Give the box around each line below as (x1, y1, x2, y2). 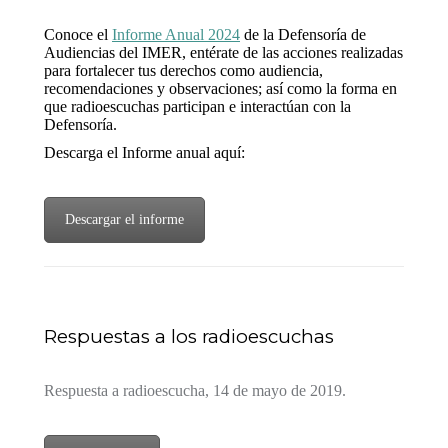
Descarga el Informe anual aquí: (44, 143, 245, 161)
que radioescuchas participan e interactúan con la (44, 97, 351, 115)
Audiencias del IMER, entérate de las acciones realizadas (44, 43, 403, 61)
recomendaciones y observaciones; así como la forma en (44, 79, 397, 97)
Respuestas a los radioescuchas (44, 324, 334, 348)
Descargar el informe (65, 211, 184, 227)
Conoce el (44, 25, 112, 43)
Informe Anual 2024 (112, 25, 240, 43)
